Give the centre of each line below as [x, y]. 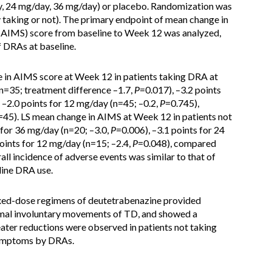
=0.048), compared [177, 143]
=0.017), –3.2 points [180, 90]
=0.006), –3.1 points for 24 [170, 130]
